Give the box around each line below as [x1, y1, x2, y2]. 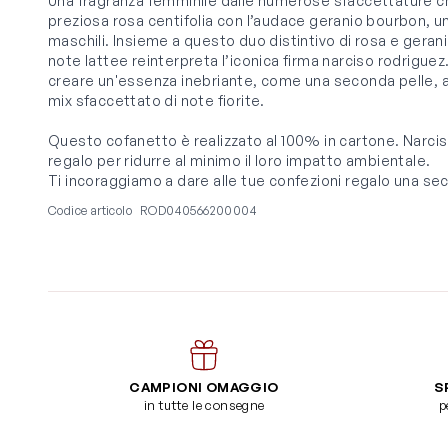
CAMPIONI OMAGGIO [129, 379, 279, 396]
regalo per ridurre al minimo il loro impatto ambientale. [48, 152, 431, 170]
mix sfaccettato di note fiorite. [48, 92, 265, 110]
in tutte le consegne [143, 397, 265, 414]
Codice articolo [48, 203, 132, 219]
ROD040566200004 [140, 203, 257, 219]
